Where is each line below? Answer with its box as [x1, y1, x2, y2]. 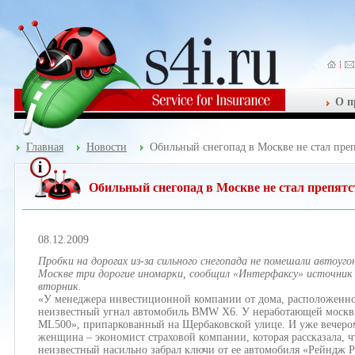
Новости [86, 141, 127, 153]
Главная [26, 141, 63, 153]
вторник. [38, 281, 82, 292]
